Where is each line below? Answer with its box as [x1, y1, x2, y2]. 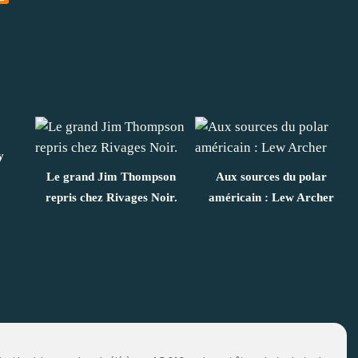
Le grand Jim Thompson [46, 169, 176, 183]
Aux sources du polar [215, 169, 327, 183]
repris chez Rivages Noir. [45, 190, 177, 204]
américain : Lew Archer [208, 190, 334, 204]
